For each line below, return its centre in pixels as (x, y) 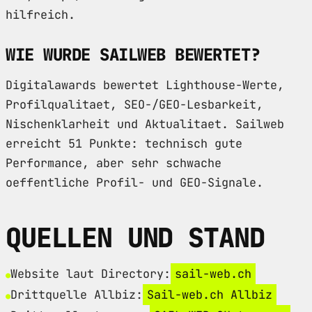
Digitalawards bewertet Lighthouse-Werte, (145, 85)
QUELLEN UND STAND (135, 237)
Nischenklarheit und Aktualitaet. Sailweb (145, 124)
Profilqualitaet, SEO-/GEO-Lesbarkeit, (134, 104)
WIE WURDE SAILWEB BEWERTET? (133, 55)
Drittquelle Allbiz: (77, 294)
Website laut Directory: (91, 273)
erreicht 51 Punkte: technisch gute (124, 143)
